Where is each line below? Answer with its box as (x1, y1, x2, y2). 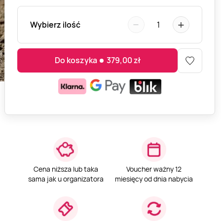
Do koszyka (54, 55, 97, 66)
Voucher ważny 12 (126, 164, 182, 174)
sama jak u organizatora (28, 174, 104, 184)
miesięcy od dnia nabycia (114, 174, 193, 184)
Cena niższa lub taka (33, 164, 98, 174)
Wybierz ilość (30, 19, 81, 31)
